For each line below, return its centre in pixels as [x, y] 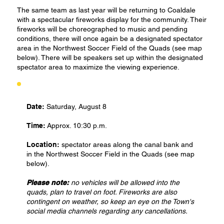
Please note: [47, 182]
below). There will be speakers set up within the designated [110, 57]
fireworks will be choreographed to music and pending [102, 29]
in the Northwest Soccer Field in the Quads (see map [110, 154]
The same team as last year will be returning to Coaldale [106, 10]
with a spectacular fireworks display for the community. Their [111, 19]
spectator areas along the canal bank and [127, 144]
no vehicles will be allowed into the [124, 182]
